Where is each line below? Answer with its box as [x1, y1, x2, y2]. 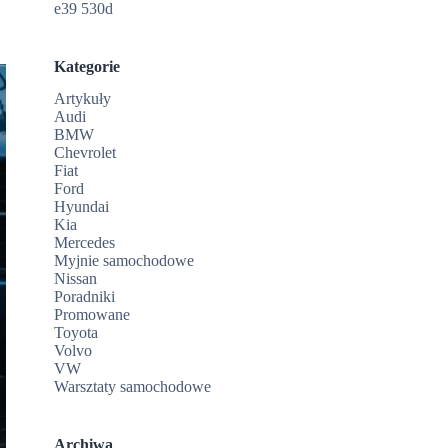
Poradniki [54, 288, 116, 306]
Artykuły [54, 90, 112, 108]
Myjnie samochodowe [54, 252, 195, 270]
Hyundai [54, 198, 110, 216]
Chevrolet [54, 144, 117, 162]
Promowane [54, 306, 131, 324]
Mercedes [54, 234, 116, 252]
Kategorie [54, 57, 121, 75]
